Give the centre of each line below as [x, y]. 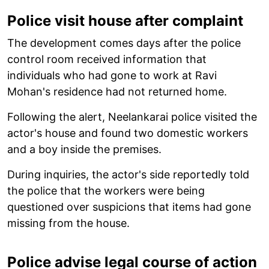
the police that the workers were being [106, 190]
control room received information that [107, 59]
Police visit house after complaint [125, 20]
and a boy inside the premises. [84, 149]
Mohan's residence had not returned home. [117, 91]
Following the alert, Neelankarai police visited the [132, 116]
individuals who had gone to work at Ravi [112, 75]
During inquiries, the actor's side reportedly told [128, 174]
